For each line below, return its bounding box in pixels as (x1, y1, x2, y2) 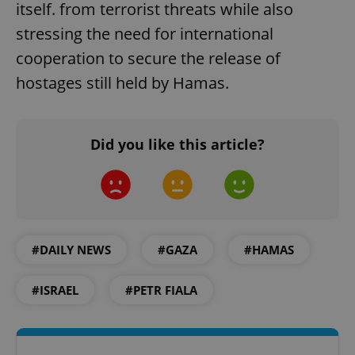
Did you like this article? (90, 134, 265, 154)
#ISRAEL (32, 281, 78, 298)
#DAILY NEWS (32, 241, 111, 258)
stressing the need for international (16, 22, 273, 44)
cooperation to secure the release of (16, 47, 281, 69)
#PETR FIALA (125, 281, 197, 298)
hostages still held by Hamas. (16, 71, 229, 94)
